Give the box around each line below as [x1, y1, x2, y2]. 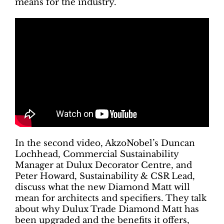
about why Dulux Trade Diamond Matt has [15, 204, 199, 215]
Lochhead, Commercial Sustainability [15, 149, 178, 160]
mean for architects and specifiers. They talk [15, 193, 206, 204]
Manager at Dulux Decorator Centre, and [15, 160, 192, 171]
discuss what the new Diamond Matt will [15, 182, 190, 193]
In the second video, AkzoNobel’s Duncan [15, 138, 195, 149]
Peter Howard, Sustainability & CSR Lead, [15, 171, 195, 182]
